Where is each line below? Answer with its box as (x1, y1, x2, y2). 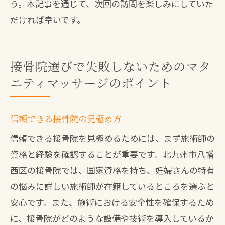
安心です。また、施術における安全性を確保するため (10, 196, 214, 208)
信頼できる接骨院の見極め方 (10, 112, 121, 125)
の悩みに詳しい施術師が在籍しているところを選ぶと (10, 180, 214, 192)
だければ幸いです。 (10, 13, 85, 26)
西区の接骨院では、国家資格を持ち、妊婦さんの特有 (10, 164, 215, 176)
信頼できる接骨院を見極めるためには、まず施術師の (10, 132, 215, 144)
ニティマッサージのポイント (10, 74, 172, 91)
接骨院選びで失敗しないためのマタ (10, 57, 211, 75)
